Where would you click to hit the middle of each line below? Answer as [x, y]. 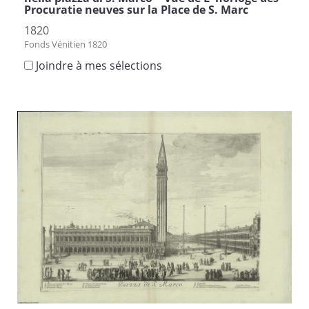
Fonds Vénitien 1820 [66, 44]
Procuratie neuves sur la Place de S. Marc [136, 9]
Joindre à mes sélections [99, 65]
